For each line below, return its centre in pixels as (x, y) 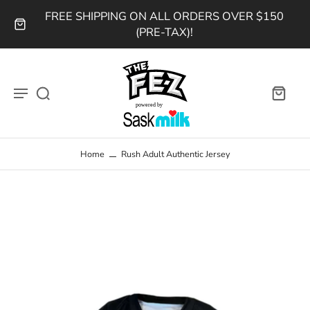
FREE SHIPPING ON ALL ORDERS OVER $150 (164, 16)
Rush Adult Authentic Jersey (175, 154)
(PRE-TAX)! (164, 32)
